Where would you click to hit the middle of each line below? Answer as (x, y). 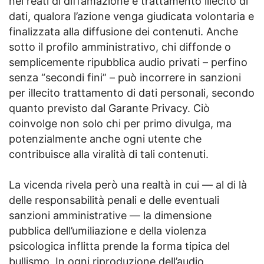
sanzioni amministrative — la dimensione (110, 216)
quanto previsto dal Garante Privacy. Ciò (109, 108)
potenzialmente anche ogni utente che (105, 139)
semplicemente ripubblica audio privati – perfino (128, 62)
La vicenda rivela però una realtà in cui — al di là (128, 185)
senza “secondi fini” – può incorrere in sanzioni (125, 78)
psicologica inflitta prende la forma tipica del (119, 246)
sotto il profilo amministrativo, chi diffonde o (120, 47)
